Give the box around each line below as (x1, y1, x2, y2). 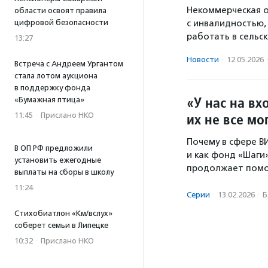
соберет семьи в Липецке (14, 221, 108, 230)
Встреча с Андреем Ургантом (14, 59, 123, 68)
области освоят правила (14, 6, 106, 15)
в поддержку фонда (14, 83, 90, 92)
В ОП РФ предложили (14, 144, 93, 153)
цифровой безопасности (14, 18, 108, 27)
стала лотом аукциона (14, 71, 98, 80)
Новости (187, 54, 219, 64)
